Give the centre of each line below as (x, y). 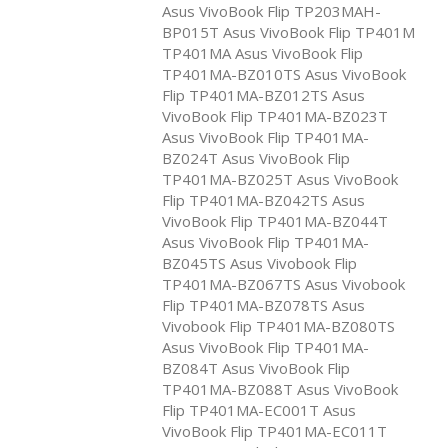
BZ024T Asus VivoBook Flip (256, 157)
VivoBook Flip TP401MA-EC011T (274, 430)
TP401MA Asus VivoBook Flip (262, 52)
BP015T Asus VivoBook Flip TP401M (288, 31)
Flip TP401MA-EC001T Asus (259, 409)
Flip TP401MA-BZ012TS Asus (263, 94)
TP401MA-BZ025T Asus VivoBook (280, 178)
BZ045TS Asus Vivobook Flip (259, 262)
